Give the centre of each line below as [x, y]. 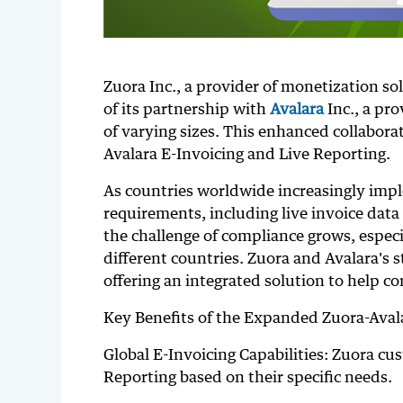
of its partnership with [186, 109]
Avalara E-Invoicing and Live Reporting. [246, 154]
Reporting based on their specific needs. [247, 377]
